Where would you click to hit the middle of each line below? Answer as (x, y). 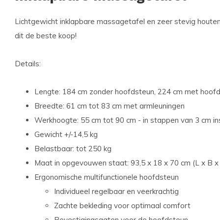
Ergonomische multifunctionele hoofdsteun (107, 177)
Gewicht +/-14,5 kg (66, 134)
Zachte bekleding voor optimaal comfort (122, 206)
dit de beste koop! (46, 36)
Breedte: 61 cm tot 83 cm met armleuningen (110, 106)
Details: (28, 64)
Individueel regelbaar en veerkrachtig (116, 191)
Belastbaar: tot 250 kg (73, 149)
